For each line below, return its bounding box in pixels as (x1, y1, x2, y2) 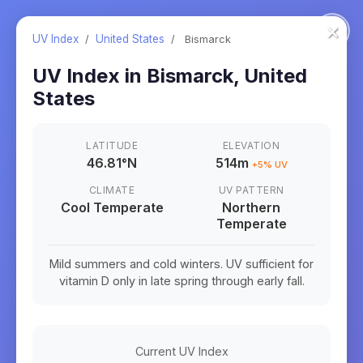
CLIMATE (88, 184, 135, 196)
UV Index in (32, 64, 147, 88)
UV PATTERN (218, 184, 284, 196)
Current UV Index (135, 344, 228, 358)
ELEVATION (222, 139, 280, 152)
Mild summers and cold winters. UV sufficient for (49, 257, 314, 271)
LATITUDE (86, 139, 138, 152)
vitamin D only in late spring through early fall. (58, 274, 305, 288)
